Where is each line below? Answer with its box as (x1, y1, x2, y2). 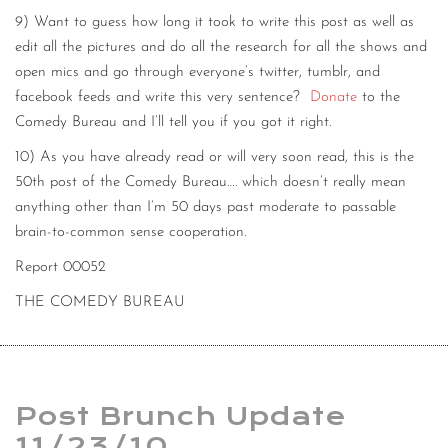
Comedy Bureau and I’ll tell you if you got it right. (15, 114, 331, 130)
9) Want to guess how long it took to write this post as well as (15, 14, 414, 30)
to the (357, 89, 400, 105)
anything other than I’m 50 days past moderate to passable (15, 199, 396, 215)
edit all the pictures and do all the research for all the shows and (15, 39, 427, 55)
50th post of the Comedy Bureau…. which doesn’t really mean (15, 174, 406, 190)
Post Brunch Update (15, 401, 347, 432)
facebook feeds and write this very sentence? (15, 89, 310, 105)
